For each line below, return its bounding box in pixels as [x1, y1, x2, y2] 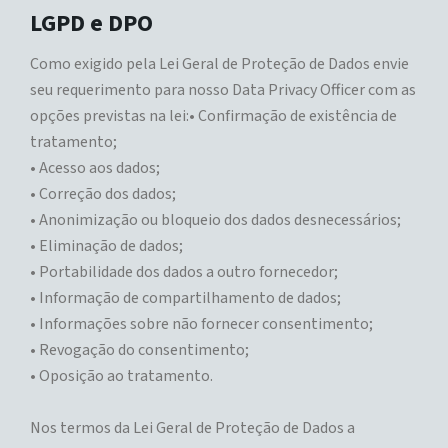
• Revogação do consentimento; [30, 339, 249, 361]
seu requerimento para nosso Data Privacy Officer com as [30, 79, 416, 101]
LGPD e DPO [30, 6, 153, 41]
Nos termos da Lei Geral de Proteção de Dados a [30, 417, 355, 439]
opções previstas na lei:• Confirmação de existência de [30, 105, 397, 127]
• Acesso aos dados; [30, 157, 160, 179]
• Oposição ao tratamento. [30, 365, 213, 387]
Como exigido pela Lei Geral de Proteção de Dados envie [30, 53, 409, 75]
